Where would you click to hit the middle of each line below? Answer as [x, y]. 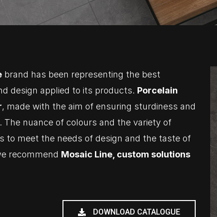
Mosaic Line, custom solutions [126, 154]
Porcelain [157, 90]
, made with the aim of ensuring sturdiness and [99, 106]
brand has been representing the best [81, 74]
